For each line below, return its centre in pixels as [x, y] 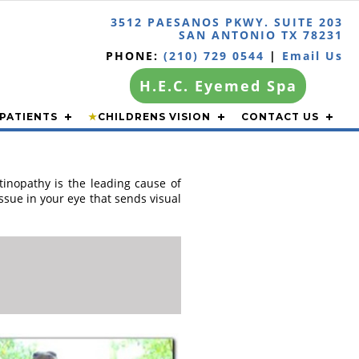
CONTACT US [280, 117]
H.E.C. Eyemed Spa [218, 86]
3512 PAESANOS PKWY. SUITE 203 [227, 22]
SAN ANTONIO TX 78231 [261, 35]
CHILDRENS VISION [154, 117]
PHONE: [135, 56]
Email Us [313, 56]
